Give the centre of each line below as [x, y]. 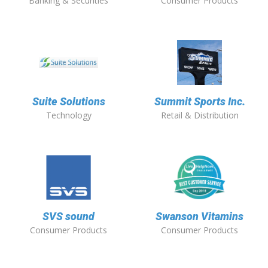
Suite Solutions [68, 102]
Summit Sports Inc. [200, 102]
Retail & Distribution [200, 115]
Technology [68, 115]
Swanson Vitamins [200, 217]
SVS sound [68, 217]
